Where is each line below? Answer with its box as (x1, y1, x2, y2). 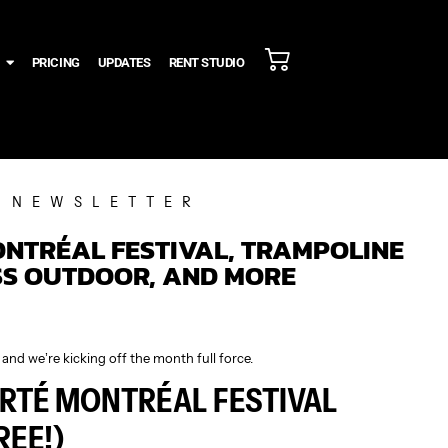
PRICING (31, 54, 80, 70)
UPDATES (97, 54, 151, 70)
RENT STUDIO (168, 54, 245, 70)
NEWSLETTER (12, 191, 202, 212)
